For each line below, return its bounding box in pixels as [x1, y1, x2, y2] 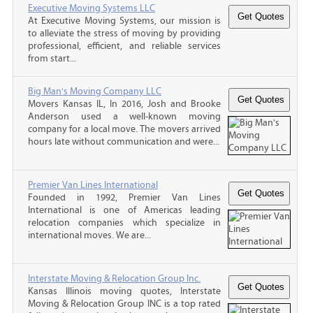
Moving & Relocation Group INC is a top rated [28, 298, 221, 310]
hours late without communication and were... [28, 136, 219, 147]
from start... [28, 52, 76, 64]
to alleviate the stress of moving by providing [28, 27, 221, 39]
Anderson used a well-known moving [28, 110, 221, 122]
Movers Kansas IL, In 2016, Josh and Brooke [28, 98, 221, 110]
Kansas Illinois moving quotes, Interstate [28, 285, 221, 297]
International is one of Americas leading [28, 204, 221, 216]
